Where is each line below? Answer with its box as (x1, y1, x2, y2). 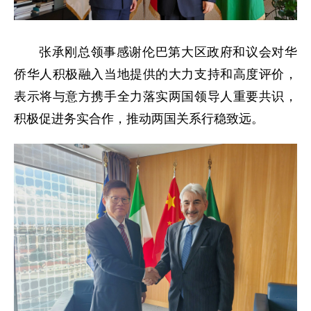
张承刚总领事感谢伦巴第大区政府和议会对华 (39, 45, 297, 59)
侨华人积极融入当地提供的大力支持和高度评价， (14, 67, 297, 81)
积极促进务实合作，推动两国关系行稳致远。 (14, 112, 264, 126)
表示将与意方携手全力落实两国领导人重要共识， (14, 90, 297, 103)
